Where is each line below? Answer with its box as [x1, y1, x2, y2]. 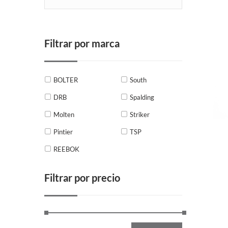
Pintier [53, 127, 73, 136]
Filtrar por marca [44, 37, 120, 49]
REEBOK [53, 145, 79, 153]
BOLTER [53, 75, 78, 84]
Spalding [130, 93, 155, 101]
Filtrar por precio [44, 171, 120, 184]
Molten [53, 110, 74, 119]
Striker [130, 110, 150, 119]
